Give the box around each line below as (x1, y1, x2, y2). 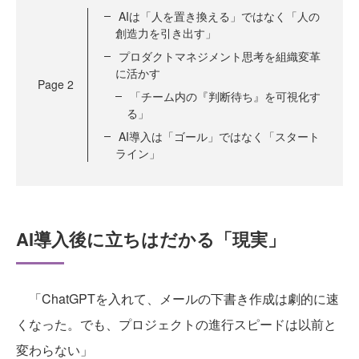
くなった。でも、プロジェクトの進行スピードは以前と (16, 314, 337, 333)
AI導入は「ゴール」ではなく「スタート (119, 127, 320, 144)
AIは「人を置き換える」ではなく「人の (119, 7, 320, 24)
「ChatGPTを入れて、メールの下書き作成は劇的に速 (16, 288, 339, 308)
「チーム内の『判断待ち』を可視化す (130, 87, 321, 104)
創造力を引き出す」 (115, 24, 216, 41)
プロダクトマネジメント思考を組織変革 (119, 47, 321, 64)
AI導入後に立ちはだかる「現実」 (16, 225, 285, 252)
